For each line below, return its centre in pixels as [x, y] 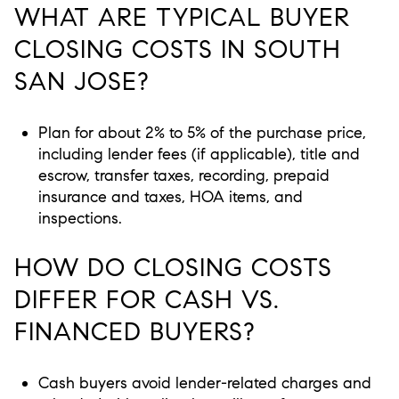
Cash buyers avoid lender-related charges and [204, 383]
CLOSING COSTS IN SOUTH [178, 50]
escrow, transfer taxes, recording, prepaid [183, 175]
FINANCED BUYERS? [135, 332]
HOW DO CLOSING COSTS [173, 268]
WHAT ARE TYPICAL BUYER [182, 18]
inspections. [80, 218]
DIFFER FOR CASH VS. [147, 300]
